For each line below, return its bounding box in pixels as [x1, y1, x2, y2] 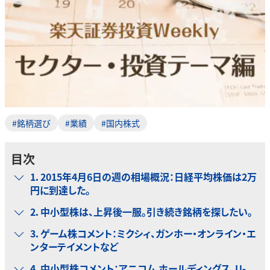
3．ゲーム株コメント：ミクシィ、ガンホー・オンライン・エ [30, 226, 256, 241]
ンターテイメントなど [30, 239, 118, 254]
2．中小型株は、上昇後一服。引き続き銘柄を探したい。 [30, 204, 253, 219]
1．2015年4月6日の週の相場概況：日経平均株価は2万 [30, 169, 257, 184]
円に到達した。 [30, 183, 90, 198]
